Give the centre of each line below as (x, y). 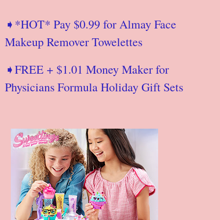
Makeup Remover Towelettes (76, 41)
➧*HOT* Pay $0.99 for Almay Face (91, 24)
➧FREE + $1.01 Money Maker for (87, 69)
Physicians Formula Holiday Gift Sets (96, 87)
